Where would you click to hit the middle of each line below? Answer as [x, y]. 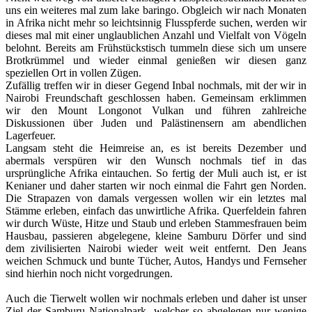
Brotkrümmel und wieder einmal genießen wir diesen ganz [156, 60]
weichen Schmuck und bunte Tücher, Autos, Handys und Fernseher [156, 260]
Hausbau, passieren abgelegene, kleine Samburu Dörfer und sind [156, 235]
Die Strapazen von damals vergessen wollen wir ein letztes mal [156, 198]
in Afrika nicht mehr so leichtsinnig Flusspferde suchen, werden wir [156, 22]
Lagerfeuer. [31, 135]
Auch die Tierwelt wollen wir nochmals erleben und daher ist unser [156, 298]
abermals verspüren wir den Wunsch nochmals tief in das [156, 160]
